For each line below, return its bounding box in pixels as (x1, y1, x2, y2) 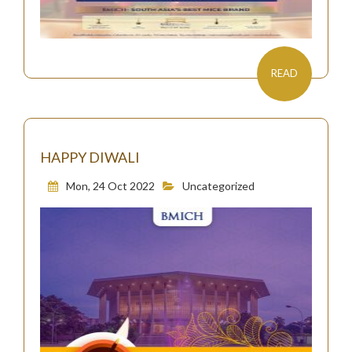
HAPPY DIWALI (40, 148, 140, 166)
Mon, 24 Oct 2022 (66, 179, 155, 192)
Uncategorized (182, 179, 255, 192)
